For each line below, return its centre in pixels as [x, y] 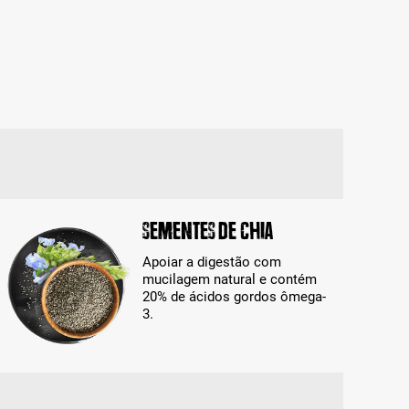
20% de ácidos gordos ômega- [234, 297]
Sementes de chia [207, 231]
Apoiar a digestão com [211, 262]
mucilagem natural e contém [229, 280]
